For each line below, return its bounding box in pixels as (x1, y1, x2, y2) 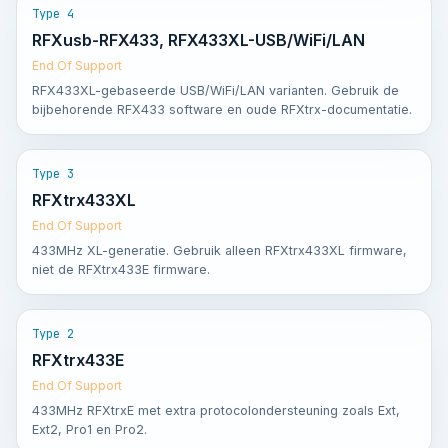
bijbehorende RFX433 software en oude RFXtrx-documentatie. (32, 102, 412, 117)
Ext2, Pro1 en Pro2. (32, 422, 147, 437)
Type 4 (32, 6, 74, 22)
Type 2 (32, 326, 74, 342)
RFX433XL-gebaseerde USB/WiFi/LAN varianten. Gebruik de (32, 83, 399, 98)
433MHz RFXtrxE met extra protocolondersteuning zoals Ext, (32, 403, 400, 418)
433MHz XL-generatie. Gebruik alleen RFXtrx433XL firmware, (32, 243, 407, 258)
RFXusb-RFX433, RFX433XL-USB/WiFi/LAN (32, 30, 365, 50)
